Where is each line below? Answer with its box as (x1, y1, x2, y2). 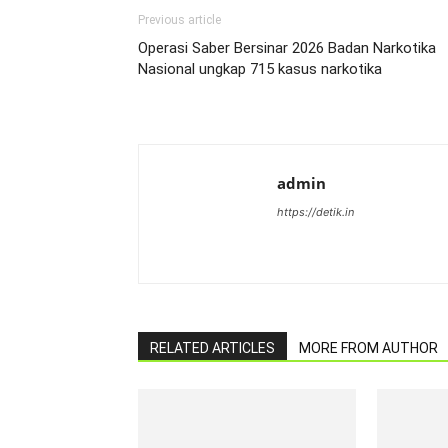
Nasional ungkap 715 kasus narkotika (138, 60, 382, 78)
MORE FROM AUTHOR (299, 340, 438, 356)
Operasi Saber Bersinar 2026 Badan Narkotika (138, 39, 436, 57)
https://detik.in (277, 205, 354, 219)
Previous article (138, 13, 221, 27)
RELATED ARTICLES (150, 340, 275, 356)
